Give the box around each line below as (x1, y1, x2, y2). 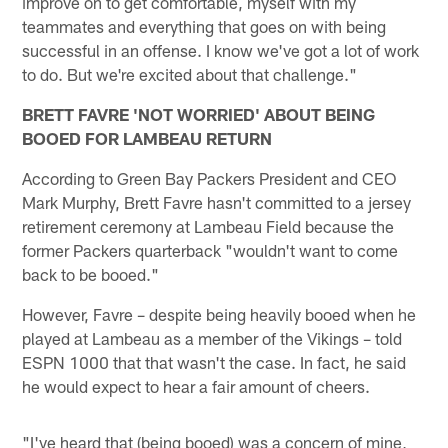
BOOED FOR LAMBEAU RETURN (22, 127, 273, 148)
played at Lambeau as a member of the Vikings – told (22, 327, 403, 348)
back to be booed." (22, 263, 160, 284)
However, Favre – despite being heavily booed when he (22, 303, 417, 324)
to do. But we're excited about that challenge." (22, 63, 358, 84)
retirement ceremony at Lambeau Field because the (22, 215, 395, 236)
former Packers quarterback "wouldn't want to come (22, 239, 399, 260)
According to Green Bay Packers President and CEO (22, 167, 397, 188)
